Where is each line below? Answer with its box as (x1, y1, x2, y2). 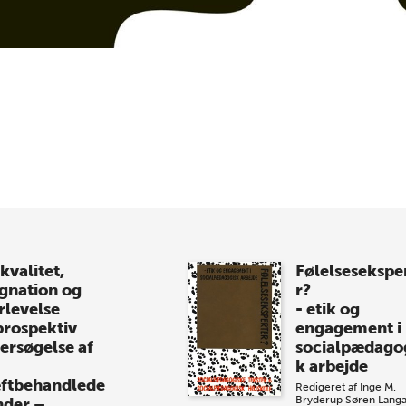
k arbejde (295, 355, 368, 376)
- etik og (295, 298, 360, 319)
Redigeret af (295, 380, 360, 393)
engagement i (295, 317, 401, 338)
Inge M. (359, 380, 396, 393)
